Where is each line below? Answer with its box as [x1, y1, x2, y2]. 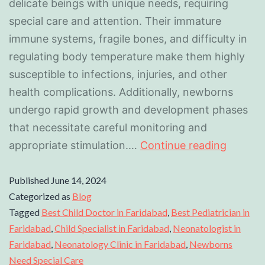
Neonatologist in [173, 222, 241, 234]
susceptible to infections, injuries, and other [9, 67, 227, 80]
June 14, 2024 [51, 174, 106, 186]
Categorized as [9, 190, 72, 202]
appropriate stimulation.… [9, 138, 140, 151]
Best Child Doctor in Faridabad [41, 206, 167, 218]
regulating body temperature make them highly [9, 50, 245, 63]
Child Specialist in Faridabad [54, 222, 169, 234]
